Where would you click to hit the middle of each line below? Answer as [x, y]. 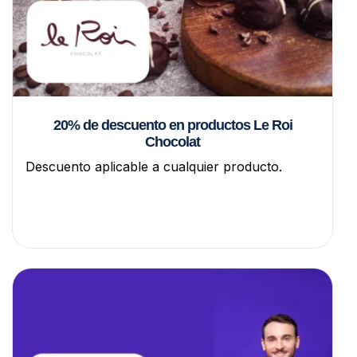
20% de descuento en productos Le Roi [173, 126]
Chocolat [173, 142]
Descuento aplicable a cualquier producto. [154, 167]
